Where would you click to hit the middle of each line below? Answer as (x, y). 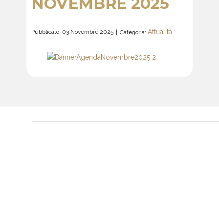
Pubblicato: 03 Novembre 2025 (72, 32)
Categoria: (134, 32)
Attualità (160, 32)
